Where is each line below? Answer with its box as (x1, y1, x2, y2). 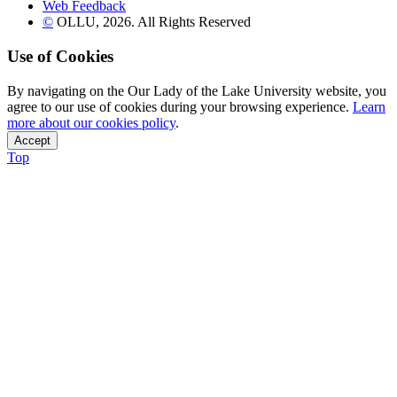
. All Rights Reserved (131, 14, 251, 30)
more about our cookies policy (7, 114, 175, 130)
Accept (14, 133, 51, 147)
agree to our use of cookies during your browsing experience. (7, 98, 353, 114)
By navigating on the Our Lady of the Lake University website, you (7, 82, 386, 98)
